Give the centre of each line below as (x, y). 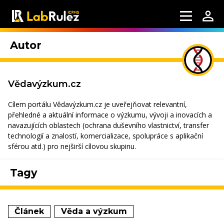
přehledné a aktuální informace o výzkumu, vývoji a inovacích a (110, 115)
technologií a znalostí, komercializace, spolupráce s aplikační (105, 136)
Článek (29, 211)
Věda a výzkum (94, 211)
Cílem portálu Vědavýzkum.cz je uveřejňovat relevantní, (97, 104)
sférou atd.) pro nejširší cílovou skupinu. (72, 146)
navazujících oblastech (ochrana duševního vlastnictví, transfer (108, 125)
